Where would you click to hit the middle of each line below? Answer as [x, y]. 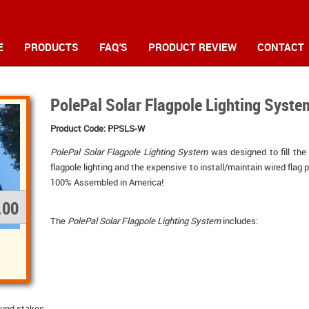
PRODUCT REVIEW [192, 47]
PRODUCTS [51, 47]
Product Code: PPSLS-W [98, 128]
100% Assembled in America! [107, 182]
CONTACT [281, 47]
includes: [239, 221]
